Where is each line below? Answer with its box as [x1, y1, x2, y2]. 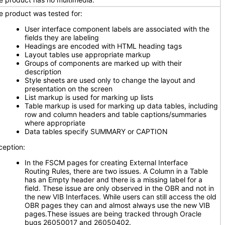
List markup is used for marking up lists [25, 93, 153, 101]
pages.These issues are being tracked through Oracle [25, 209, 201, 218]
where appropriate [25, 119, 85, 127]
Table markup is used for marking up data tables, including [25, 101, 218, 110]
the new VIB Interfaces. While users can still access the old [25, 192, 216, 201]
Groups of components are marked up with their [25, 59, 182, 67]
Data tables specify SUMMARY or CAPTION [25, 127, 168, 136]
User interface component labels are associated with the [25, 25, 209, 33]
